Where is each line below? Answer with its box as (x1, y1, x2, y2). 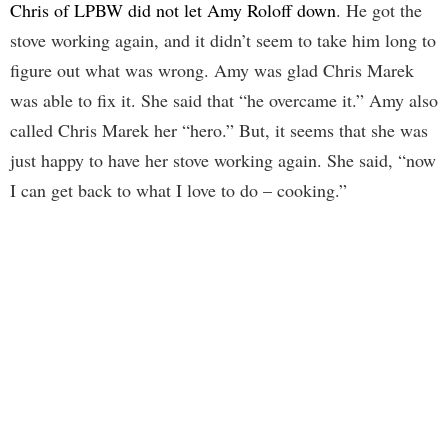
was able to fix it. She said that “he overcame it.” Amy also (10, 88, 438, 113)
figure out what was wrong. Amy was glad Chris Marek (10, 58, 414, 83)
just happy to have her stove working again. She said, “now (10, 148, 436, 173)
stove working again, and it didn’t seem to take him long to (10, 28, 436, 53)
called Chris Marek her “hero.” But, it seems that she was (10, 118, 428, 143)
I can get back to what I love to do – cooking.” (10, 178, 347, 203)
